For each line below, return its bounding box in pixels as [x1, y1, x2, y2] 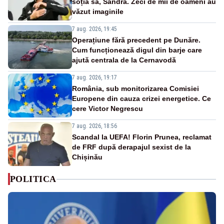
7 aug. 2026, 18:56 [72, 122, 117, 130]
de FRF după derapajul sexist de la [72, 143, 191, 151]
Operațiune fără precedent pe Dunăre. [72, 36, 200, 44]
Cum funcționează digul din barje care [72, 46, 202, 54]
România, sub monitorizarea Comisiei [72, 84, 199, 93]
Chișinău [72, 153, 102, 161]
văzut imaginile [72, 7, 123, 16]
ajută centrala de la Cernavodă [72, 56, 176, 64]
